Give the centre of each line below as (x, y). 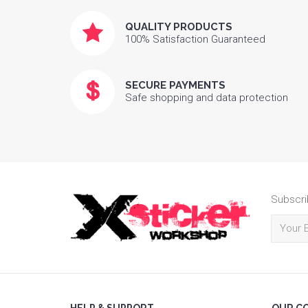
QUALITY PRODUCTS (179, 26)
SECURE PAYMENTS (175, 85)
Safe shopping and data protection (207, 97)
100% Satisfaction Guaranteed (195, 39)
